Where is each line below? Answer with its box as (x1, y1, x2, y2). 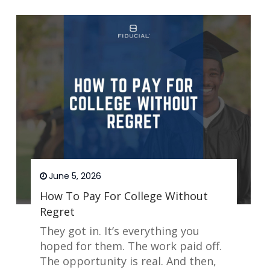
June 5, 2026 (48, 170, 101, 183)
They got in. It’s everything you (39, 224, 199, 239)
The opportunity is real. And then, (39, 254, 216, 269)
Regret (39, 204, 75, 219)
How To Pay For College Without (39, 189, 208, 204)
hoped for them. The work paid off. (39, 239, 222, 254)
